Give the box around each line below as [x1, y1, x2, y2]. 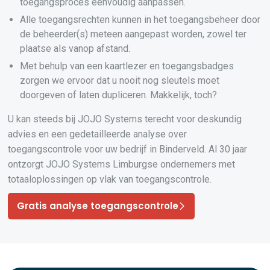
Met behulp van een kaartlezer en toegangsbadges [20, 60, 234, 72]
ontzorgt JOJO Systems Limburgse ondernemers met [8, 159, 236, 170]
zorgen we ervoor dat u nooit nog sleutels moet [20, 75, 220, 86]
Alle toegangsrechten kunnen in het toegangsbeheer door [20, 14, 261, 25]
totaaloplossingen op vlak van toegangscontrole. [8, 174, 212, 185]
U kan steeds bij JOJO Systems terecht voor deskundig [8, 113, 242, 125]
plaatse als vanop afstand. [20, 43, 131, 54]
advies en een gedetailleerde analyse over [8, 128, 187, 140]
